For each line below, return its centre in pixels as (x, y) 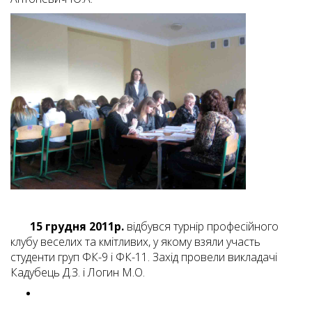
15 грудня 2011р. (70, 227)
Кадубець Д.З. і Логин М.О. (78, 273)
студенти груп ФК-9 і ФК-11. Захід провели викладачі (144, 257)
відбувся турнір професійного (201, 227)
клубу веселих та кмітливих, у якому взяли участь (135, 242)
